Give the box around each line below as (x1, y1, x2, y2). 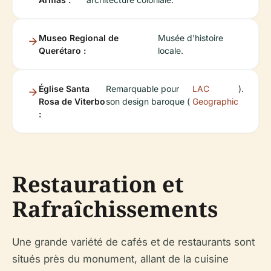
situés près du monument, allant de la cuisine (12, 253, 229, 265)
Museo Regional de (39, 33, 119, 43)
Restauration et (12, 169, 184, 199)
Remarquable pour (106, 83, 180, 94)
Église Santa (39, 83, 90, 94)
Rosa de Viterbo (39, 96, 105, 106)
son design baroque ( (106, 96, 191, 106)
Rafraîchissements (12, 194, 218, 224)
